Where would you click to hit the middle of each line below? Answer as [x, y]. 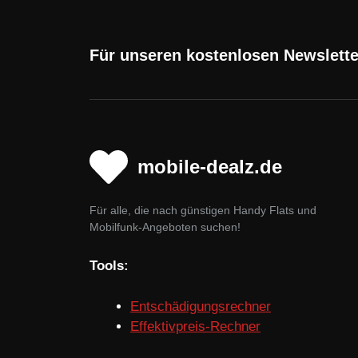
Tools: [109, 266]
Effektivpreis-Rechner [195, 326]
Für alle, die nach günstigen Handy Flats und [203, 210]
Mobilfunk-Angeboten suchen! [165, 227]
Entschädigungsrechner [201, 306]
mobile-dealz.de [210, 166]
